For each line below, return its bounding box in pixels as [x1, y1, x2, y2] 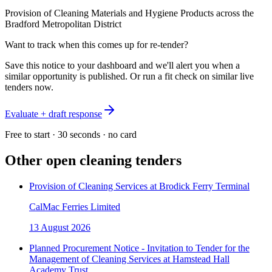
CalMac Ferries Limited [29, 201, 120, 212]
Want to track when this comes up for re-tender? [5, 39, 188, 50]
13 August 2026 [29, 222, 90, 233]
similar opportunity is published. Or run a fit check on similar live [5, 70, 254, 81]
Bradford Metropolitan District [5, 18, 121, 29]
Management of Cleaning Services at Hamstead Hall [29, 253, 229, 264]
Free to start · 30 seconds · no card [5, 129, 137, 140]
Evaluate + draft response [5, 108, 102, 119]
